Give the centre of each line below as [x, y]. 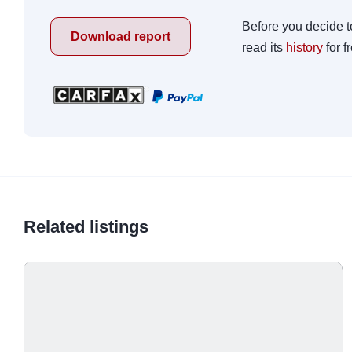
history [304, 48]
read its [264, 48]
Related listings [86, 227]
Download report [121, 37]
